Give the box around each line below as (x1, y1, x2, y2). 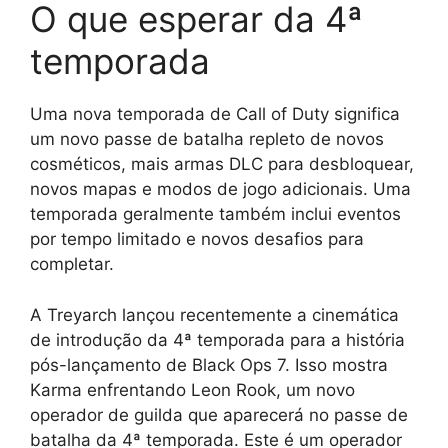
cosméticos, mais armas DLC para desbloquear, (30, 154, 414, 175)
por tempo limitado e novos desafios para (30, 229, 364, 250)
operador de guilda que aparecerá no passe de (30, 404, 408, 425)
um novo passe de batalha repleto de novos (30, 129, 384, 150)
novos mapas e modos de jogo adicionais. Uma (30, 179, 411, 200)
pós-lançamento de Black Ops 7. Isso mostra (30, 354, 388, 375)
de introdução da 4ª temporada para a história (30, 329, 405, 350)
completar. (30, 254, 114, 275)
